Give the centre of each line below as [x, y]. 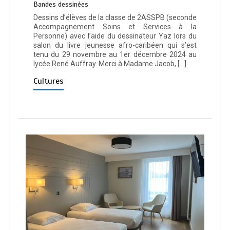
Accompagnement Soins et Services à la [115, 27]
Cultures [49, 81]
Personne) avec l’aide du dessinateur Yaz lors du [115, 36]
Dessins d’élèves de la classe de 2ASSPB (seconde [115, 18]
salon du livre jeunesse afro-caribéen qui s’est [115, 45]
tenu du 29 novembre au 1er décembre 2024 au [115, 55]
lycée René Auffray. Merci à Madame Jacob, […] [110, 64]
